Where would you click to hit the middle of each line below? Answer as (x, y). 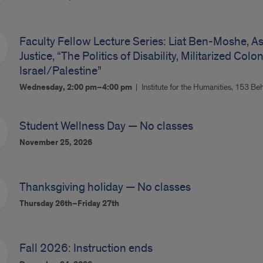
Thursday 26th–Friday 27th (69, 204)
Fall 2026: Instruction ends (86, 248)
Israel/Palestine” (60, 71)
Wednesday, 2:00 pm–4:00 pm (76, 87)
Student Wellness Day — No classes (106, 126)
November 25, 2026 (55, 143)
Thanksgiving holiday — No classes (105, 187)
